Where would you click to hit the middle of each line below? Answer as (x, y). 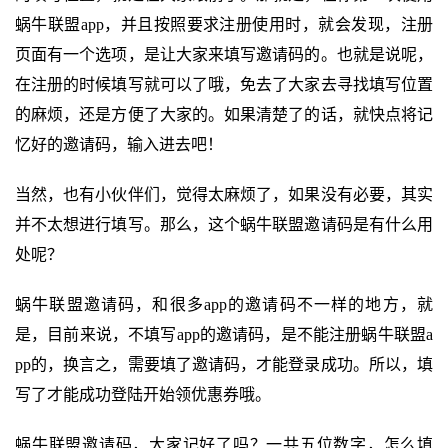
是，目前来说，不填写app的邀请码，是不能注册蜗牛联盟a (224, 334)
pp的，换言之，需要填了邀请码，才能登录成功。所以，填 (224, 364)
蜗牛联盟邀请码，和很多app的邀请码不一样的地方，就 (224, 304)
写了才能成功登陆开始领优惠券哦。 (143, 394)
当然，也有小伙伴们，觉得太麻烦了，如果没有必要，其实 (224, 194)
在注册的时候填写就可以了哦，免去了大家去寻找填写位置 (224, 84)
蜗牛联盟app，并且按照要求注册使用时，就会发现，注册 (224, 24)
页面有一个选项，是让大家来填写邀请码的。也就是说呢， (224, 54)
